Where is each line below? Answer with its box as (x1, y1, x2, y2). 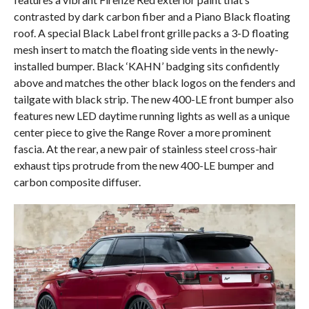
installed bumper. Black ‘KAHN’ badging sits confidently (13, 59, 279, 73)
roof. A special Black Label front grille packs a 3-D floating (13, 26, 289, 40)
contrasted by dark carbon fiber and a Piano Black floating (13, 10, 290, 23)
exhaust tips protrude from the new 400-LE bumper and (13, 159, 274, 172)
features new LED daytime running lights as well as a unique (13, 109, 290, 123)
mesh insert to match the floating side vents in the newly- (13, 43, 279, 57)
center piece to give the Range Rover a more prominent (13, 126, 271, 139)
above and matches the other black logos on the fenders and (13, 76, 295, 90)
